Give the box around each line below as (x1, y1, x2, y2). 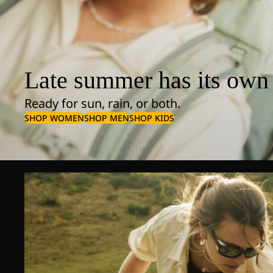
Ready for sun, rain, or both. (24, 94, 180, 112)
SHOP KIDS (129, 112, 174, 124)
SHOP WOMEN (24, 112, 84, 124)
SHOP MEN (84, 112, 129, 124)
